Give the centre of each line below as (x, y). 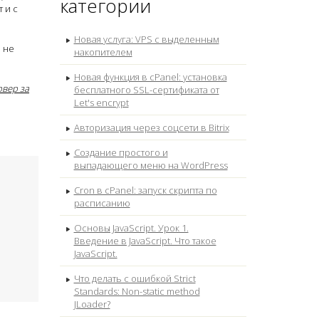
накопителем (103, 52)
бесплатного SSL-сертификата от (146, 90)
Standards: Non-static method (137, 292)
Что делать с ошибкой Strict (135, 279)
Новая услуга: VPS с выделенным (146, 40)
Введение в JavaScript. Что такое (145, 241)
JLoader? (92, 304)
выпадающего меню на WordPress (151, 166)
